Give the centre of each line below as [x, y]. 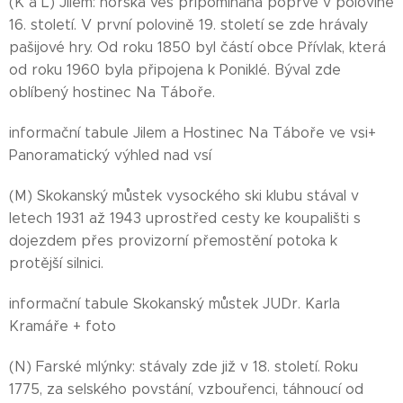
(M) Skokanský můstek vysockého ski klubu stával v [184, 196]
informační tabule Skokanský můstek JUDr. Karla [175, 304]
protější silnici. [56, 263]
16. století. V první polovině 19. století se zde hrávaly [188, 25]
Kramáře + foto [63, 326]
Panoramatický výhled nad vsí [110, 155]
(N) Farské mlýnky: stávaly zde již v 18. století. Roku [184, 367]
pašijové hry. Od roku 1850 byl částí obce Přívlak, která [197, 47]
